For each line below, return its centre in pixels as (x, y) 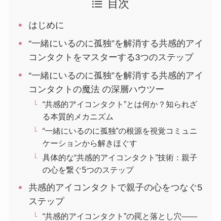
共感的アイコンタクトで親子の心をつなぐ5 (116, 188)
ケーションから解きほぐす (90, 143)
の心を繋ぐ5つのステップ (88, 170)
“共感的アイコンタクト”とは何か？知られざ (120, 104)
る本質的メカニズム (78, 117)
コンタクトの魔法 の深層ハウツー (97, 90)
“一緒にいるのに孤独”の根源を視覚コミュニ (120, 131)
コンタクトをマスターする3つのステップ (111, 57)
